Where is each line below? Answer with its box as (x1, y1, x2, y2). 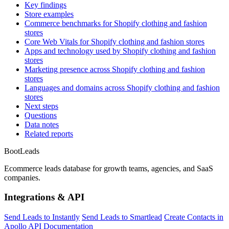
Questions (25, 110, 57, 120)
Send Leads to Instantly (4, 213, 80, 222)
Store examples (25, 9, 74, 18)
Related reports (25, 129, 73, 138)
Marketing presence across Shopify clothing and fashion (25, 64, 205, 74)
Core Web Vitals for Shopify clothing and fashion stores (25, 37, 204, 46)
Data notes (25, 120, 59, 129)
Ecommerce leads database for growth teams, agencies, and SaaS (4, 164, 213, 173)
